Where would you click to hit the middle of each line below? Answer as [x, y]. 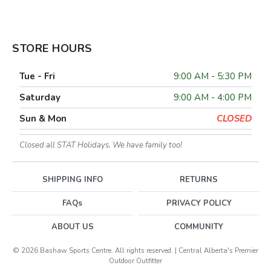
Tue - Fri [37, 76]
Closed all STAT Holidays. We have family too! [101, 145]
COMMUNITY [199, 227]
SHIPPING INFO [72, 180]
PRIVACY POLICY [199, 203]
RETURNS [199, 180]
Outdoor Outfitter [135, 261]
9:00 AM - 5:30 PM [213, 76]
